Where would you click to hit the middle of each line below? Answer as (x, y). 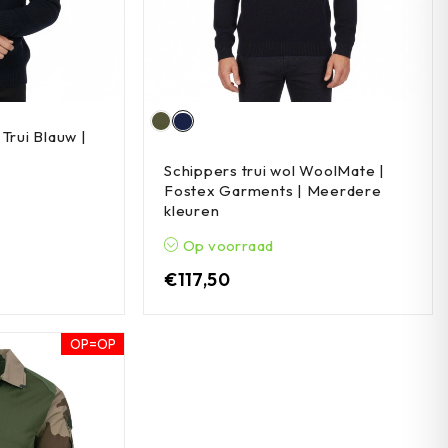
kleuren (192, 211)
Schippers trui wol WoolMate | (274, 171)
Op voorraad (226, 246)
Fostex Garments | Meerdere (273, 191)
